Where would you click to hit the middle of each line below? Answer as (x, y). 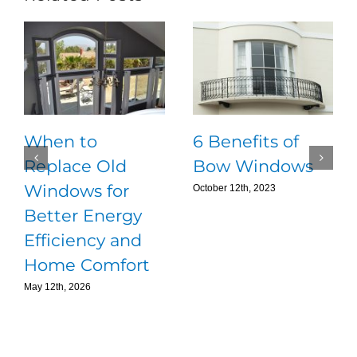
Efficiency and (83, 241)
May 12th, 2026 (57, 287)
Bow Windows (253, 167)
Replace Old (75, 167)
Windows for (76, 191)
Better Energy (83, 216)
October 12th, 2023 (234, 188)
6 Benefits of (245, 142)
